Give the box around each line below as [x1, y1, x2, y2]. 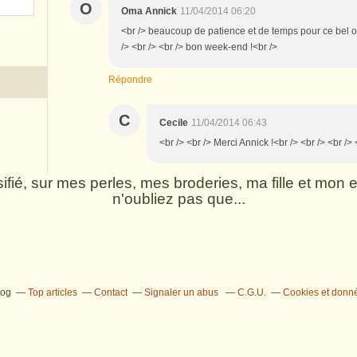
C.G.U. [237, 286, 266, 298]
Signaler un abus [144, 286, 221, 298]
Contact [94, 286, 127, 298]
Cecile [159, 116, 188, 128]
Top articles [28, 286, 77, 298]
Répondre [108, 73, 152, 85]
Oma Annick [121, 5, 177, 17]
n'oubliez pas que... [112, 190, 245, 207]
